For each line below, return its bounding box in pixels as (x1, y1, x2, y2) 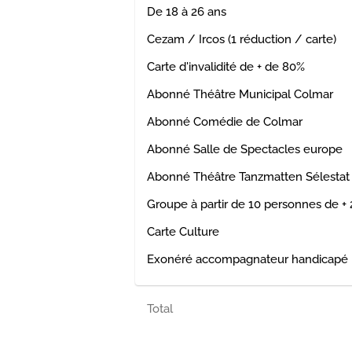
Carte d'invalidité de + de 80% (147, 59, 305, 74)
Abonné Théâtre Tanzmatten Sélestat (147, 169, 350, 184)
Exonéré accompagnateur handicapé (147, 251, 348, 266)
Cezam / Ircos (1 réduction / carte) (147, 31, 336, 46)
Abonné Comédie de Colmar (147, 114, 302, 129)
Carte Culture (147, 224, 219, 239)
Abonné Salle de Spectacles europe (147, 141, 343, 156)
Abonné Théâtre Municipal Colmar (147, 86, 333, 101)
